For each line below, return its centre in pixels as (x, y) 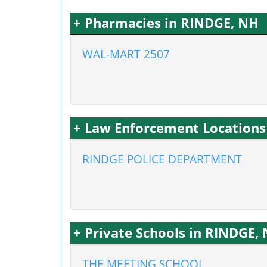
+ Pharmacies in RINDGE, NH (166, 23)
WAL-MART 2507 (126, 54)
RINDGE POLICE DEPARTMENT (162, 159)
